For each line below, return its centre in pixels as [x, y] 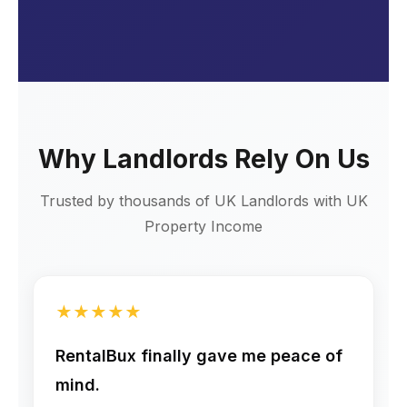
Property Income [203, 226]
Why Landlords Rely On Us [203, 159]
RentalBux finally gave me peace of [199, 355]
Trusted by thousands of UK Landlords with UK [203, 200]
